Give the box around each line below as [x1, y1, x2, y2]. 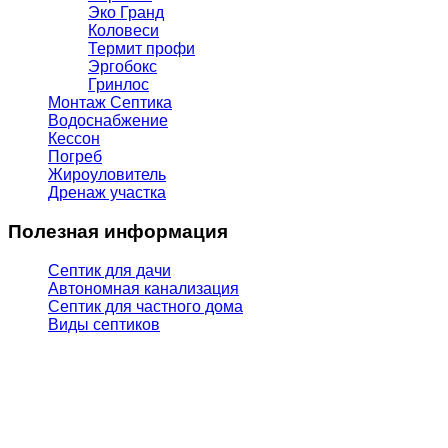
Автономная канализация [48, 279, 239, 297]
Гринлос [88, 76, 149, 94]
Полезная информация [8, 221, 228, 243]
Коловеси [88, 22, 159, 40]
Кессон [48, 130, 100, 148]
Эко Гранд [88, 4, 164, 22]
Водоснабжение [48, 112, 168, 130]
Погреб [48, 148, 102, 166]
